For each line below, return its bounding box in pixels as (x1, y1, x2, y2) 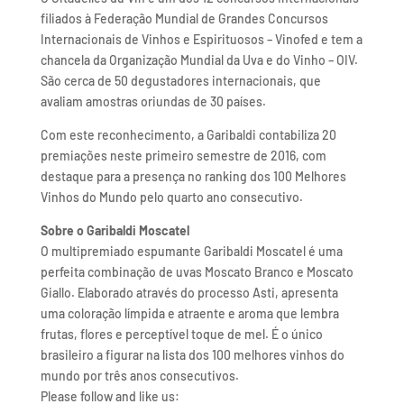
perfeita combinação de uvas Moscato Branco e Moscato (40, 263, 353, 280)
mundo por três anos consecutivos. (40, 367, 239, 383)
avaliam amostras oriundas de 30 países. (40, 93, 266, 109)
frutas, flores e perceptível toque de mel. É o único (40, 326, 323, 342)
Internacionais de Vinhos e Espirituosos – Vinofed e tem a (40, 31, 363, 47)
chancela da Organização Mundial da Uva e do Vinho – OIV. (40, 51, 358, 68)
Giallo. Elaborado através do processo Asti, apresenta (40, 284, 338, 300)
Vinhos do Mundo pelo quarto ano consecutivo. (40, 188, 303, 205)
